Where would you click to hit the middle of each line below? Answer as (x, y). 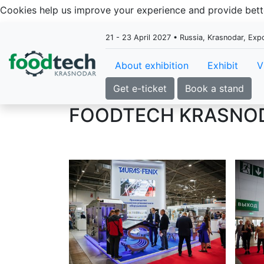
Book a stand (214, 88)
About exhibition (152, 65)
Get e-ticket (140, 88)
